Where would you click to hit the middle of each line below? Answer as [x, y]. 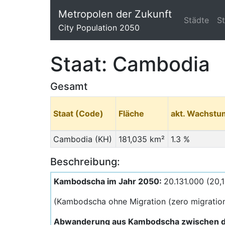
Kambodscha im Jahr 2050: [109, 181]
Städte [196, 20]
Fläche [131, 114]
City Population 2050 [99, 28]
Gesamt [69, 86]
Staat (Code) [78, 114]
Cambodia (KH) [82, 139]
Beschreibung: [85, 162]
